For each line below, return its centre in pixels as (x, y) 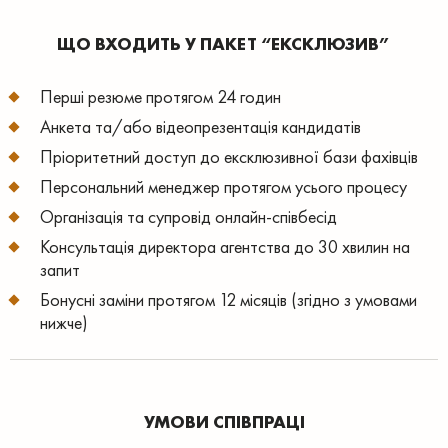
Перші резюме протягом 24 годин (160, 96)
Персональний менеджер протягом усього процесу (223, 186)
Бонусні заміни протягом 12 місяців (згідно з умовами (228, 299)
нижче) (64, 322)
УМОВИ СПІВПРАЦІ (224, 421)
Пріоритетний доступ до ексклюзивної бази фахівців (229, 156)
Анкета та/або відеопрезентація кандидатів (200, 126)
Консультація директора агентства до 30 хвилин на (225, 246)
